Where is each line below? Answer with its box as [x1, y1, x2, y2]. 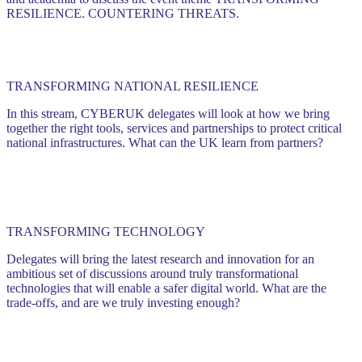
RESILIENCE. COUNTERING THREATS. [6, 6, 239, 20]
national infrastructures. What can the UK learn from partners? [6, 135, 323, 149]
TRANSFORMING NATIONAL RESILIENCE [6, 78, 259, 93]
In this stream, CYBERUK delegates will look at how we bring [6, 106, 330, 120]
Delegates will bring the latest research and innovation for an [6, 251, 314, 266]
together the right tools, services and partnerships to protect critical [6, 120, 342, 135]
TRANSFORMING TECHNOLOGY [6, 224, 205, 238]
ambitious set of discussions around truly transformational [6, 266, 298, 280]
